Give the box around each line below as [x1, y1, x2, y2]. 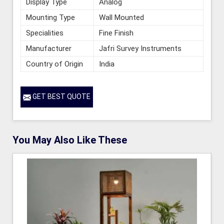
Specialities [26, 28, 63, 38]
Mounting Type [26, 13, 75, 22]
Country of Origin [26, 59, 83, 69]
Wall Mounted [99, 13, 144, 22]
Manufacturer [26, 44, 71, 53]
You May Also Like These [12, 133, 127, 146]
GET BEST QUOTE [31, 92, 90, 101]
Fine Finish [99, 28, 133, 38]
